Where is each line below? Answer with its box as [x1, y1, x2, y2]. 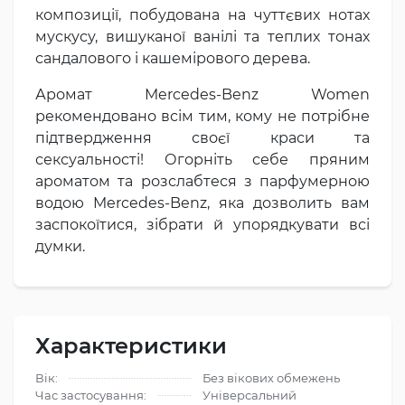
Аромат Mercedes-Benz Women [35, 85, 370, 103]
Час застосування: [35, 387, 146, 402]
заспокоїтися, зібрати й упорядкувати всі [35, 215, 370, 233]
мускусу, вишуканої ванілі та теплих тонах [35, 27, 370, 45]
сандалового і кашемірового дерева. [35, 49, 310, 67]
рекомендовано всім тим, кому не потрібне [35, 107, 370, 125]
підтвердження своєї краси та [35, 128, 370, 146]
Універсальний [202, 387, 297, 402]
